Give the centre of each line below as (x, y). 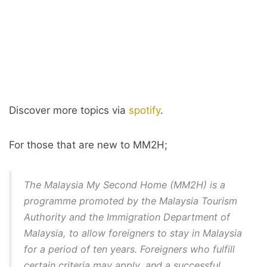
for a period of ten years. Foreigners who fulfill (129, 249)
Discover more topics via (69, 110)
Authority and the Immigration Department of (127, 217)
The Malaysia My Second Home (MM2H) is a (125, 185)
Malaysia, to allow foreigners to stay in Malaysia (133, 233)
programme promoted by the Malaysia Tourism (131, 201)
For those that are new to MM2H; (88, 145)
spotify (145, 110)
